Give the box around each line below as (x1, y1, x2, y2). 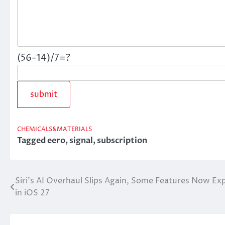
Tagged (17, 135, 47, 146)
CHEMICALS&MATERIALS (17, 125, 92, 134)
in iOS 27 (15, 187, 49, 198)
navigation (10, 193, 75, 209)
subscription (97, 135, 147, 146)
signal (69, 135, 93, 146)
